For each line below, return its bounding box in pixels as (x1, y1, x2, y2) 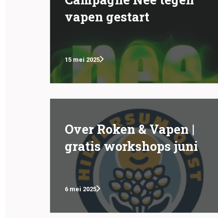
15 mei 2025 (65, 55, 100, 63)
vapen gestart (65, 8, 149, 25)
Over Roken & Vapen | (65, 121, 195, 137)
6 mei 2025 (65, 185, 96, 193)
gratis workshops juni (65, 138, 198, 154)
